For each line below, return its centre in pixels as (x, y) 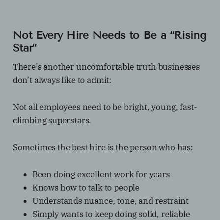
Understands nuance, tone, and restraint (110, 201)
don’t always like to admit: (62, 80)
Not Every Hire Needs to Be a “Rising (109, 35)
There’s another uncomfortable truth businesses (106, 67)
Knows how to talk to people (86, 188)
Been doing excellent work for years (101, 175)
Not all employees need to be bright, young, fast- (105, 107)
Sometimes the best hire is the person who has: (103, 148)
